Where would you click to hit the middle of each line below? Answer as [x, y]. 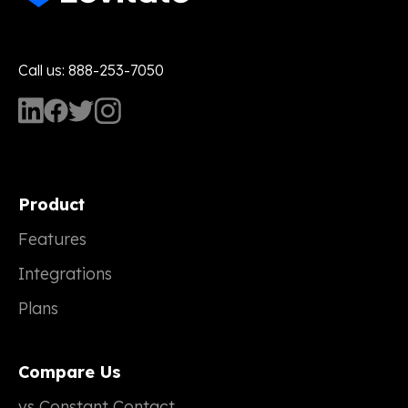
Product [51, 204]
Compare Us [70, 372]
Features [52, 239]
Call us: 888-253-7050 [91, 70]
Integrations [65, 273]
